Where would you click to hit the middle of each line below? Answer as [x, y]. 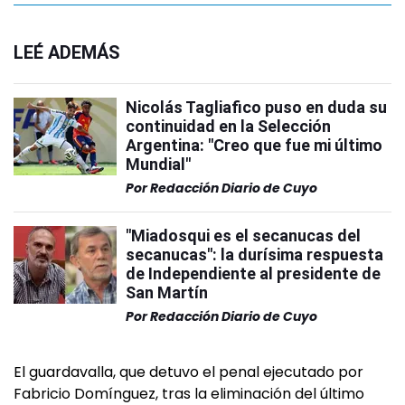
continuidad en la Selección [228, 127]
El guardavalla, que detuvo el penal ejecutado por [188, 372]
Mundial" [158, 165]
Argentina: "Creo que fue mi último [254, 146]
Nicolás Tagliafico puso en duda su [256, 108]
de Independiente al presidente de [253, 274]
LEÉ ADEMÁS [67, 53]
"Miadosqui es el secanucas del [243, 236]
